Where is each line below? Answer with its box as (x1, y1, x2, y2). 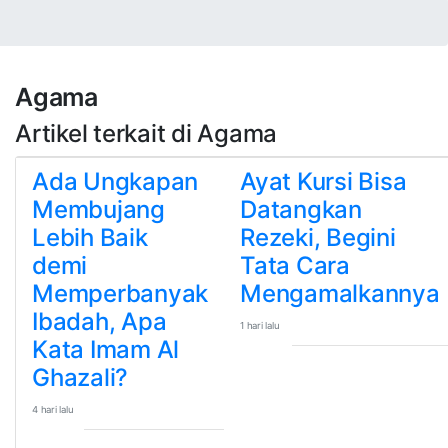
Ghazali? (32, 363, 129, 392)
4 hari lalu (32, 404, 74, 415)
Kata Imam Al (32, 335, 180, 364)
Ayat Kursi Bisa (240, 167, 407, 196)
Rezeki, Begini (240, 223, 396, 252)
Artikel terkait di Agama (15, 119, 278, 148)
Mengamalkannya (240, 279, 440, 308)
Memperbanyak (32, 279, 209, 308)
